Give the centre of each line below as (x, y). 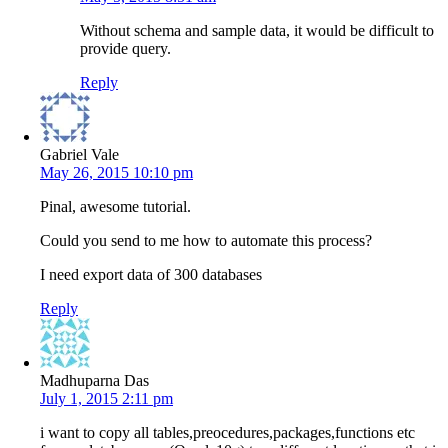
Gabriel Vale (79, 154)
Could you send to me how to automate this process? (206, 240)
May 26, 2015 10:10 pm (116, 172)
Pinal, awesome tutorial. (115, 206)
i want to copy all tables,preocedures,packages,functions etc (227, 432)
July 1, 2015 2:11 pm (106, 398)
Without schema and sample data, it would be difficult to (257, 30)
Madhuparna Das (94, 380)
